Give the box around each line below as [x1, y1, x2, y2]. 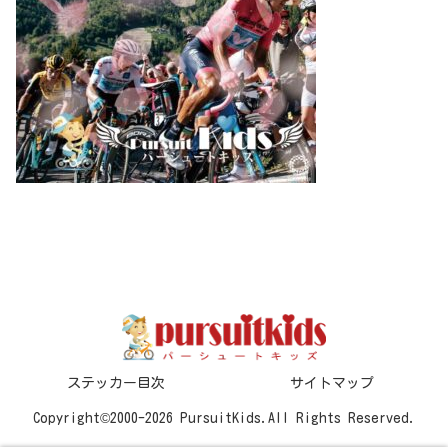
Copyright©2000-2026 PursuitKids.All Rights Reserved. [32, 411, 416, 426]
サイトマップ [290, 376, 374, 391]
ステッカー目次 [67, 376, 165, 391]
